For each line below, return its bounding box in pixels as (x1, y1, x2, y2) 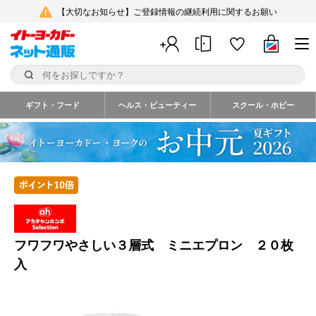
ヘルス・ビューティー (119, 101, 197, 109)
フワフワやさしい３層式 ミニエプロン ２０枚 (14, 238, 293, 253)
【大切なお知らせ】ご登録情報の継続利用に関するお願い (56, 7, 277, 17)
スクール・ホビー (231, 101, 294, 109)
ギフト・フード (25, 101, 80, 109)
